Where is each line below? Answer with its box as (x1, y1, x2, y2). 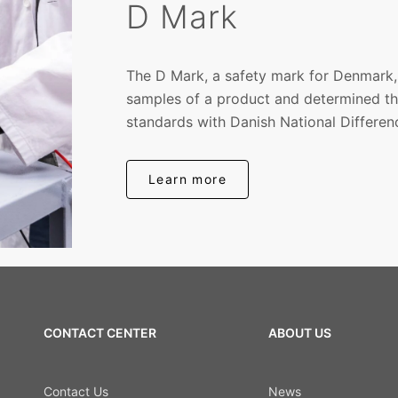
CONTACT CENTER (43, 324, 156, 340)
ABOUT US (267, 324, 331, 340)
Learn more (148, 171, 227, 187)
